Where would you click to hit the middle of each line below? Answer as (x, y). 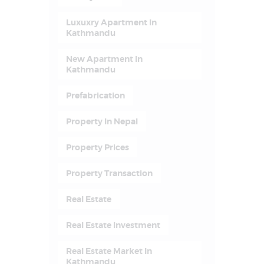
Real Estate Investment (113, 225)
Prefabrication (95, 96)
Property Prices (97, 148)
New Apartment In (104, 59)
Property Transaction (109, 174)
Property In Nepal (102, 122)
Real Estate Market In (109, 251)
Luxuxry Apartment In (111, 23)
